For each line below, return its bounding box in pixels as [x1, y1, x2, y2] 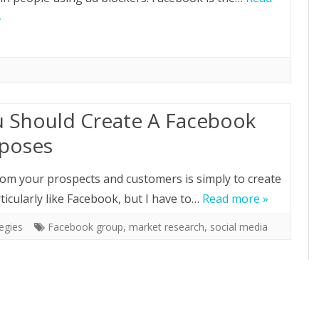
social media [210, 220, 268, 234]
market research [129, 220, 204, 234]
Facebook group [48, 220, 123, 234]
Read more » [202, 191, 268, 206]
